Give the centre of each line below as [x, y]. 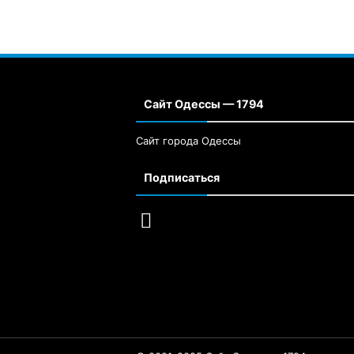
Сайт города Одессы [188, 141]
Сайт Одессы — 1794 [204, 104]
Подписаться [182, 178]
